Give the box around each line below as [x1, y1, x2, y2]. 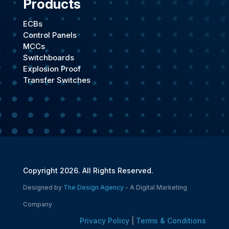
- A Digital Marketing [123, 183, 187, 191]
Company [22, 200, 52, 208]
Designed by [22, 183, 63, 191]
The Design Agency [63, 183, 124, 191]
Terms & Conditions [136, 216, 207, 225]
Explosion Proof [22, 63, 81, 74]
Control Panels [22, 30, 77, 40]
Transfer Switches [22, 75, 90, 85]
